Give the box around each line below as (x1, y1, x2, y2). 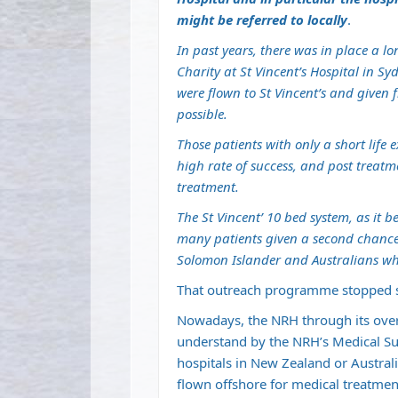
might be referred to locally (177, 11, 347, 28)
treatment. (177, 178, 239, 195)
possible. (177, 105, 227, 123)
